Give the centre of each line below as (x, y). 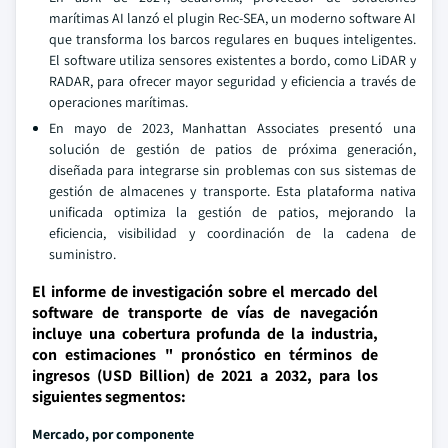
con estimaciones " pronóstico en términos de (205, 354)
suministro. (82, 254)
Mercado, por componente (113, 434)
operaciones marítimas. (118, 102)
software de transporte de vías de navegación (205, 312)
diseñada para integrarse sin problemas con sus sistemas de (232, 170)
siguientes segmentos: (109, 396)
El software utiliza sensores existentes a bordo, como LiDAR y (232, 60)
